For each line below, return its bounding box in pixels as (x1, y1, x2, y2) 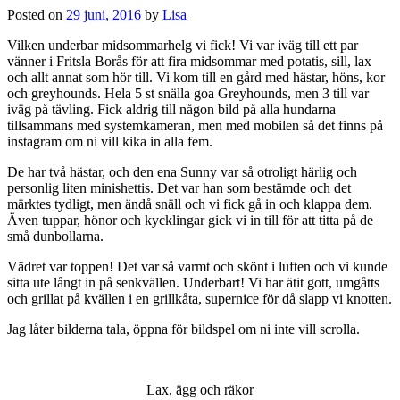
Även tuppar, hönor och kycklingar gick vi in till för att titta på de (7, 212, 373, 228)
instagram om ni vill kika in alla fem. (7, 133, 212, 149)
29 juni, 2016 (66, 6, 141, 22)
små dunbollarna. (7, 228, 104, 244)
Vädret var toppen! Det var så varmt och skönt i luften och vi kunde (7, 258, 387, 274)
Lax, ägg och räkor (146, 381, 254, 397)
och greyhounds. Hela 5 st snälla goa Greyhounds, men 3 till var (7, 85, 369, 101)
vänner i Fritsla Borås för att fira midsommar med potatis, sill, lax (7, 53, 371, 69)
